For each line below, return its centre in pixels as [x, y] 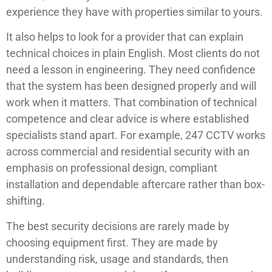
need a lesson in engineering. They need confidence [131, 70]
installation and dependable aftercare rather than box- [135, 185]
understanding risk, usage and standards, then [117, 259]
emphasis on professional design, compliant [112, 168]
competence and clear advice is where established [127, 119]
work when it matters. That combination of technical [131, 103]
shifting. [25, 201]
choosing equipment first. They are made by [112, 242]
